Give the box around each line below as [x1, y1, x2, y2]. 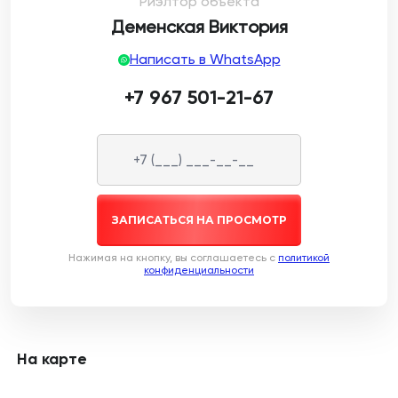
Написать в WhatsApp [129, 51, 281, 68]
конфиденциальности [144, 264, 254, 276]
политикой [278, 251, 330, 264]
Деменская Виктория [110, 16, 288, 37]
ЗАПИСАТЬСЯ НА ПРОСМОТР [111, 212, 287, 227]
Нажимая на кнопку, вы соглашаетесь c [68, 251, 278, 264]
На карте [17, 349, 87, 369]
